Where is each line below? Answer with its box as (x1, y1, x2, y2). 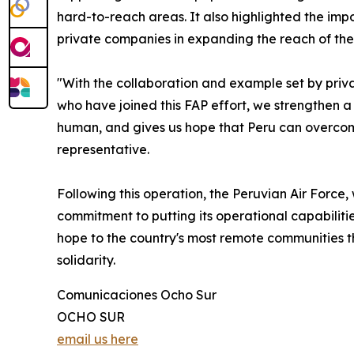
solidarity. (57, 251, 115, 268)
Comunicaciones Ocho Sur (57, 286, 217, 303)
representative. (57, 141, 149, 157)
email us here (57, 330, 138, 347)
